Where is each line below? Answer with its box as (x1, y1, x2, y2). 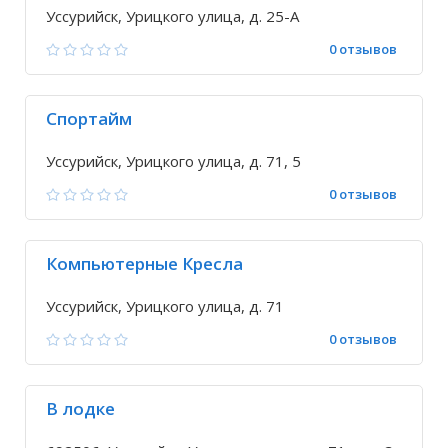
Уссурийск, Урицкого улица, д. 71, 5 (46, 151, 301, 171)
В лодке (46, 397, 115, 420)
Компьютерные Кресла (46, 252, 243, 275)
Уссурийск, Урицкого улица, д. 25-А (46, 6, 299, 26)
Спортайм (46, 107, 132, 130)
